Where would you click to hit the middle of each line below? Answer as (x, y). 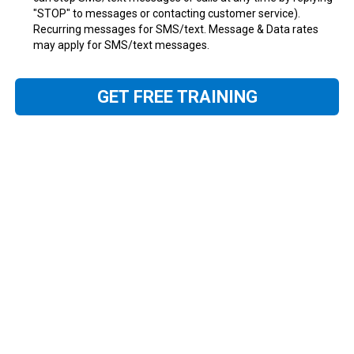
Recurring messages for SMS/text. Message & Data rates (176, 29)
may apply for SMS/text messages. (121, 45)
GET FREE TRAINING (177, 97)
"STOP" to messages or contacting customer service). (167, 13)
